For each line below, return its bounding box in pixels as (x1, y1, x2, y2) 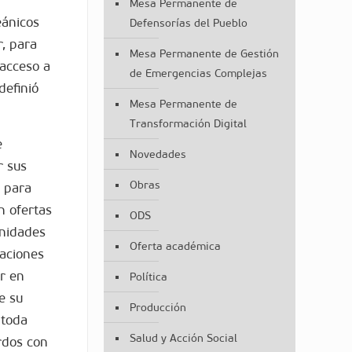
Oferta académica (129, 240, 221, 253)
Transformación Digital (129, 117, 247, 130)
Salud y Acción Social (129, 332, 237, 345)
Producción (129, 301, 186, 314)
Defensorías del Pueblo (129, 16, 247, 30)
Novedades (129, 148, 186, 161)
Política (129, 270, 167, 284)
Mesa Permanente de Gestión (129, 47, 279, 60)
